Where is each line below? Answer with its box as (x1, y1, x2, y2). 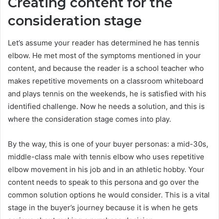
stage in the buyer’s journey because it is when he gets (8, 202, 198, 212)
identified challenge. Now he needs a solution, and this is (8, 101, 205, 111)
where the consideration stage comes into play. (8, 114, 171, 124)
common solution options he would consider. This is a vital (8, 190, 210, 199)
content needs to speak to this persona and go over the (8, 177, 199, 187)
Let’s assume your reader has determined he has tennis (8, 38, 199, 47)
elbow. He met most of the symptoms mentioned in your (8, 50, 201, 60)
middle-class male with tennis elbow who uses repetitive (8, 152, 204, 161)
